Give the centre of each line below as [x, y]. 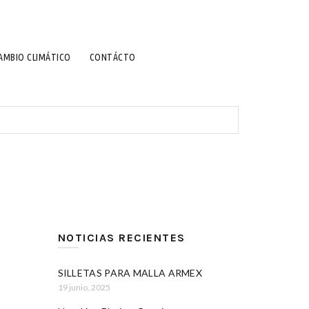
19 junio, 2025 [84, 288]
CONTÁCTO [112, 58]
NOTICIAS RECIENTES [121, 238]
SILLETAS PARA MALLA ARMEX [130, 273]
